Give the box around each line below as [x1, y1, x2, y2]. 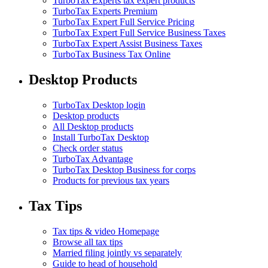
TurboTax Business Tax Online [53, 49, 170, 60]
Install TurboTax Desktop [53, 132, 149, 142]
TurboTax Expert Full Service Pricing [53, 17, 194, 28]
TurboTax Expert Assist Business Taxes [53, 38, 202, 49]
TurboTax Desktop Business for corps [53, 164, 196, 175]
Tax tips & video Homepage [53, 226, 159, 236]
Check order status [53, 142, 123, 153]
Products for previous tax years [53, 175, 169, 185]
